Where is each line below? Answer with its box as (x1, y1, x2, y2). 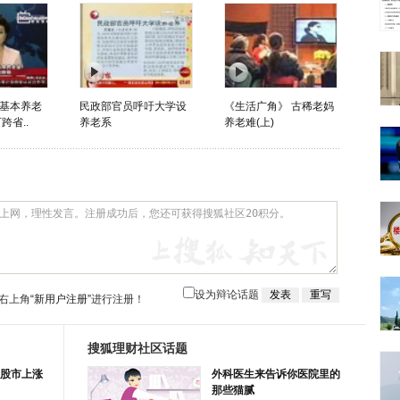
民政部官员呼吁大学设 (79, 100, 187, 112)
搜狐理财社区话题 (87, 341, 187, 355)
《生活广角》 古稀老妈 (223, 100, 334, 112)
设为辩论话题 (194, 288, 262, 301)
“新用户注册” (29, 293, 91, 305)
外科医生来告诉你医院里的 (212, 368, 340, 380)
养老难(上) (223, 116, 274, 129)
